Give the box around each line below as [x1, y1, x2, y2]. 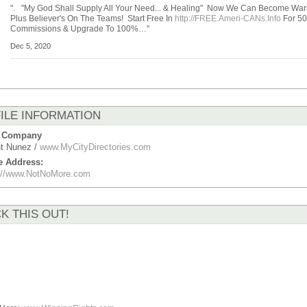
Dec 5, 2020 [10, 41, 51, 50]
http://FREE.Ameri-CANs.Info [174, 13, 281, 23]
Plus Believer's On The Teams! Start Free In [10, 13, 175, 23]
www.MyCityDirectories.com [40, 141, 151, 152]
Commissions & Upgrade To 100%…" [10, 23, 149, 34]
